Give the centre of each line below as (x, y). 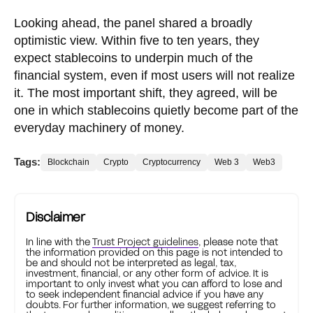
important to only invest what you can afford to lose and (154, 283)
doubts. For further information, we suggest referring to (151, 304)
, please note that (238, 241)
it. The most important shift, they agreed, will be (146, 93)
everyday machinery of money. (99, 128)
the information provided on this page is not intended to (154, 252)
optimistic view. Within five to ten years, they (137, 40)
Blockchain (68, 162)
